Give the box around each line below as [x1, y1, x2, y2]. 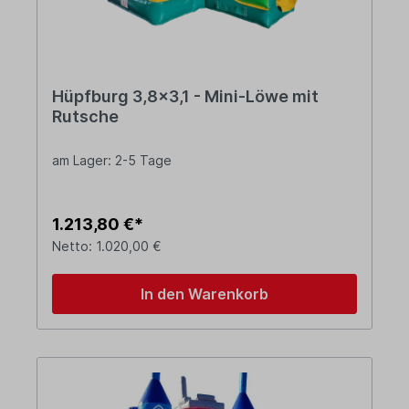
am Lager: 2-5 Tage [52, 152, 172, 169]
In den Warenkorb [141, 285, 268, 304]
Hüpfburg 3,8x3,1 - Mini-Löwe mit [52, 87, 319, 107]
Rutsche [52, 107, 119, 127]
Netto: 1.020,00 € [52, 238, 162, 255]
